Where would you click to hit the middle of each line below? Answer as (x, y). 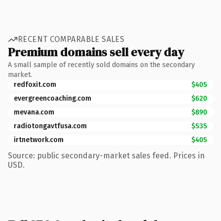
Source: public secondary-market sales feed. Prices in (106, 155)
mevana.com (34, 112)
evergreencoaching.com (53, 98)
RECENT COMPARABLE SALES (71, 39)
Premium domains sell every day (96, 52)
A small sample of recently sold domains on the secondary (101, 65)
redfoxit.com (35, 84)
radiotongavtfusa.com (50, 126)
